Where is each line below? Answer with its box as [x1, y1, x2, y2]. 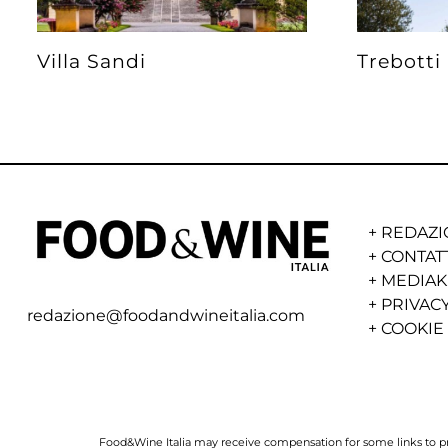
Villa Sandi [36, 49, 146, 74]
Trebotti [356, 49, 441, 74]
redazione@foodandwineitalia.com [26, 306, 305, 326]
